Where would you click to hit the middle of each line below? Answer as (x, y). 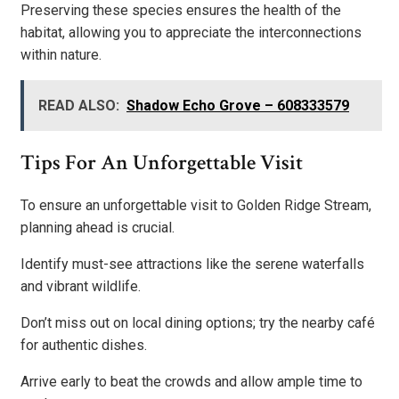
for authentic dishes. (84, 345)
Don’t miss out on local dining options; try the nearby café (198, 322)
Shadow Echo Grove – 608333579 (238, 105)
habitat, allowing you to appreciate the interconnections (191, 32)
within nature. (61, 54)
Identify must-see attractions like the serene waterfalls (192, 264)
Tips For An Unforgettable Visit (162, 162)
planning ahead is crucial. (98, 227)
